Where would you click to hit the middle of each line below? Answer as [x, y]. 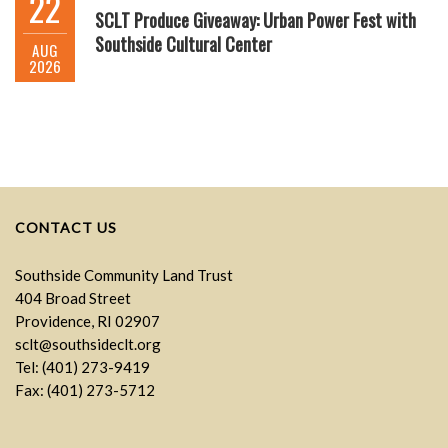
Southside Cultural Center [183, 43]
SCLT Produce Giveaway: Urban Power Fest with [255, 19]
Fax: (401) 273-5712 [85, 389]
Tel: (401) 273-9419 [82, 366]
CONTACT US [66, 227]
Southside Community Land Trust [124, 274]
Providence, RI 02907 [87, 320]
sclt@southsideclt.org [88, 343]
